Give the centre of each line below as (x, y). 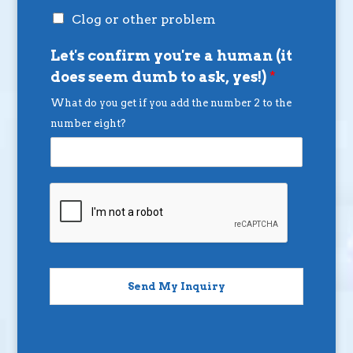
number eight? (88, 124)
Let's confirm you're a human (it (171, 56)
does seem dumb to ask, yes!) (160, 77)
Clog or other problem (143, 20)
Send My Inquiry (176, 287)
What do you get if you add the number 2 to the (171, 103)
